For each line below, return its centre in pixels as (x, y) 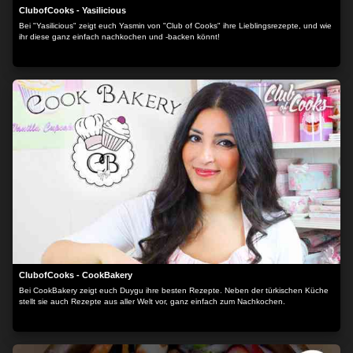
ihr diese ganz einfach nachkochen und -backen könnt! (119, 37)
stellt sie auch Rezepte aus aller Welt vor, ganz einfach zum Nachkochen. (152, 301)
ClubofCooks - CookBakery (76, 275)
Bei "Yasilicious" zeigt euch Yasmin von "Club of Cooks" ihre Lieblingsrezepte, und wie (175, 26)
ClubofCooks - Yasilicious (72, 10)
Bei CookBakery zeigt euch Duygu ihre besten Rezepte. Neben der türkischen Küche (174, 290)
